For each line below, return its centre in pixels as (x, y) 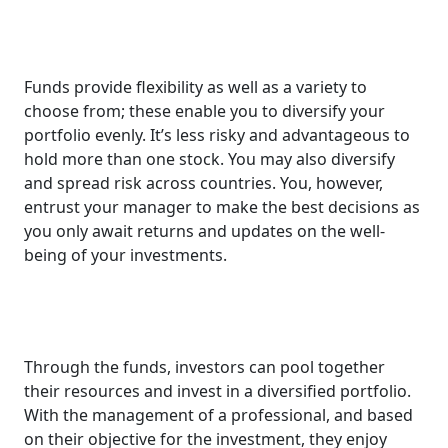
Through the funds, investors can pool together (204, 366)
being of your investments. (125, 254)
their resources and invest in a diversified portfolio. (217, 390)
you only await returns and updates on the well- (204, 230)
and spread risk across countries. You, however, (203, 182)
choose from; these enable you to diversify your (204, 110)
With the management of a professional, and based (218, 414)
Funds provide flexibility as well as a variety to (195, 86)
